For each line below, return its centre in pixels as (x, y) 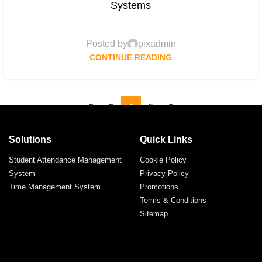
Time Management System (55, 187)
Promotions (159, 187)
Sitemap (154, 214)
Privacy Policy (164, 174)
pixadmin (157, 44)
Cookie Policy (163, 160)
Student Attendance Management (65, 160)
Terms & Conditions (173, 201)
